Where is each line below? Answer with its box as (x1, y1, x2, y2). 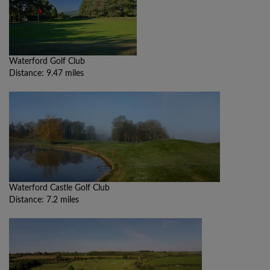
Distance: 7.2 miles (9, 196, 79, 205)
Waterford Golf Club (9, 57, 85, 66)
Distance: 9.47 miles (9, 69, 84, 78)
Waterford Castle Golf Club (9, 184, 110, 193)
